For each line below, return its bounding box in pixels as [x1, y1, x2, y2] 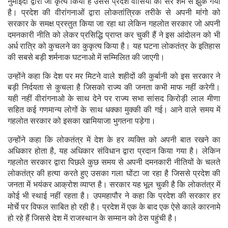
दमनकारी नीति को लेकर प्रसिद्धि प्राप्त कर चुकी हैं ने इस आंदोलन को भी [8, 30, 220, 39]
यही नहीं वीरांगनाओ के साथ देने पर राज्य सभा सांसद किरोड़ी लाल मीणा [8, 94, 220, 103]
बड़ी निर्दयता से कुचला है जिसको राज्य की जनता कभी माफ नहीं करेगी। [8, 82, 220, 92]
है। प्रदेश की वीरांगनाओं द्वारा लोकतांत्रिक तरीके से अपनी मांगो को [8, 8, 220, 17]
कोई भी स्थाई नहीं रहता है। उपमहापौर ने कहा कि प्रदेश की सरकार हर [8, 191, 220, 200]
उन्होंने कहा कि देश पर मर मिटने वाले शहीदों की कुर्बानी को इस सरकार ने [8, 71, 220, 80]
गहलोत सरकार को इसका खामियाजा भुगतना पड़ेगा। [8, 116, 158, 125]
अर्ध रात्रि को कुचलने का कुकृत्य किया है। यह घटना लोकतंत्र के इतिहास [8, 41, 220, 50]
